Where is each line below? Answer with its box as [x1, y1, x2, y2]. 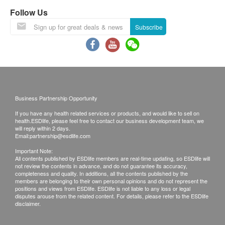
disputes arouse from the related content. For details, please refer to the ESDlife [15, 192, 208, 200]
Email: [15, 132, 30, 140]
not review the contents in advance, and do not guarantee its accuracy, [15, 162, 187, 170]
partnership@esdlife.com [30, 132, 90, 140]
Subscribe [135, 23, 163, 31]
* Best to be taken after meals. [18, 11, 124, 22]
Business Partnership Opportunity [15, 94, 97, 102]
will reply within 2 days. [15, 124, 70, 132]
